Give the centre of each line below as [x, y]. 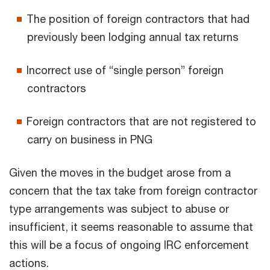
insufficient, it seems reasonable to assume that [131, 226]
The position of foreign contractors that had [138, 18]
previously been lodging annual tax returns [134, 36]
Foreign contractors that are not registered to [141, 121]
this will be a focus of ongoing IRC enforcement [129, 244]
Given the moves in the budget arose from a [120, 172]
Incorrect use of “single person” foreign [125, 70]
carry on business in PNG [90, 139]
